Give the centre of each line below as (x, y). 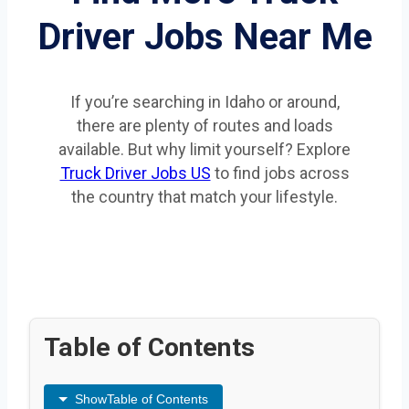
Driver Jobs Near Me (204, 37)
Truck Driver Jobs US (135, 173)
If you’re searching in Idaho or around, (204, 101)
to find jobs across (280, 173)
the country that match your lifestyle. (204, 196)
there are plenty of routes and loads (204, 125)
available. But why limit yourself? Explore (204, 149)
